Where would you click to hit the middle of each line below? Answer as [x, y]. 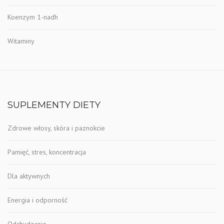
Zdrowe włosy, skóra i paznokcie [56, 128]
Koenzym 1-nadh [33, 17]
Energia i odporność [37, 200]
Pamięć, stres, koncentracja [47, 152]
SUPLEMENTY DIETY [54, 105]
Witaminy [21, 41]
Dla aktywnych [29, 176]
